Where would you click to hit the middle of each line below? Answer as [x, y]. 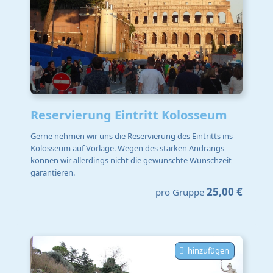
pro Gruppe [180, 192]
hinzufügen [208, 251]
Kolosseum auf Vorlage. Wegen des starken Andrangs [127, 148]
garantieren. [53, 172]
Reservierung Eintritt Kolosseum [129, 115]
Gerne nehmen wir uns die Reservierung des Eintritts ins [132, 136]
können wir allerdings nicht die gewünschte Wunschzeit [131, 160]
